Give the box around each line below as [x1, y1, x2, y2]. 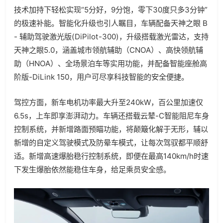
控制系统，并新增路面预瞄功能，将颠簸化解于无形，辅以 [14, 124, 208, 134]
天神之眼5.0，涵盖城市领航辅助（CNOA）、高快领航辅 [14, 45, 203, 55]
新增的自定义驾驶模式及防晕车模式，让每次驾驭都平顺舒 [14, 137, 208, 147]
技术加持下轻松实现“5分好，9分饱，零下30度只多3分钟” [14, 4, 208, 14]
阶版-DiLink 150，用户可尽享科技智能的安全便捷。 [14, 72, 189, 82]
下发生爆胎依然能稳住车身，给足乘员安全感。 [14, 164, 171, 174]
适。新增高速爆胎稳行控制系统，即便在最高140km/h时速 [14, 151, 209, 161]
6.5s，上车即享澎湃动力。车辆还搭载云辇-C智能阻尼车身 [14, 111, 209, 120]
